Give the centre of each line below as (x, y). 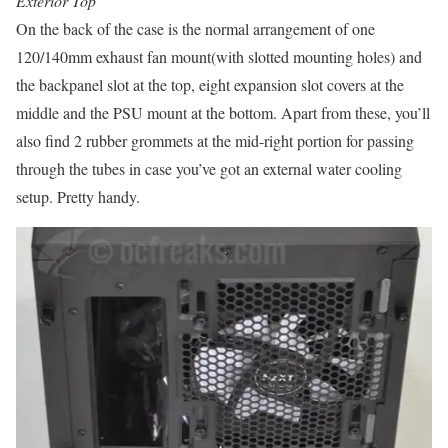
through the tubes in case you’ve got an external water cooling (209, 169)
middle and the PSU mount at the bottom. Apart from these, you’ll (223, 113)
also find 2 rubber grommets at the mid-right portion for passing (215, 141)
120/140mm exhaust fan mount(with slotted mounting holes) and (219, 57)
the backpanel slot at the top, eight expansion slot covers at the (210, 85)
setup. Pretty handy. (78, 197)
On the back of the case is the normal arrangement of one (195, 29)
